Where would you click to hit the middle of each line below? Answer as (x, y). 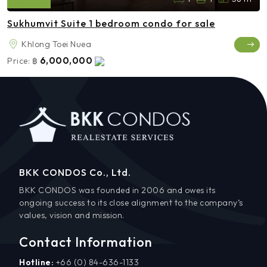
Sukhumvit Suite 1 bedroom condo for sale (111, 23)
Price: (18, 60)
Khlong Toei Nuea (56, 44)
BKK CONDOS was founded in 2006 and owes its (117, 190)
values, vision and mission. (72, 215)
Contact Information (86, 242)
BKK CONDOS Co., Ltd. (75, 172)
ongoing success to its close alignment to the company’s (131, 202)
